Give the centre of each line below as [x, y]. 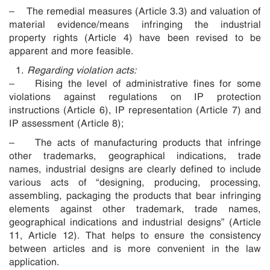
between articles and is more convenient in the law [135, 248]
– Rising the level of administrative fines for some [135, 83]
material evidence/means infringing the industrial [135, 24]
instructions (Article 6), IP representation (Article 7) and [135, 109]
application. [34, 261]
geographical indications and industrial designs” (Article [135, 221]
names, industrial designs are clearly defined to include [135, 168]
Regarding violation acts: [83, 70]
